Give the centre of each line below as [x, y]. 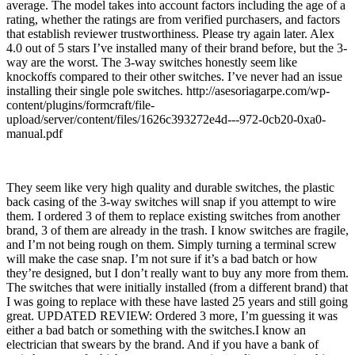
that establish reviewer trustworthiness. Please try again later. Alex [170, 34]
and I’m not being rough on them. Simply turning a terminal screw [172, 245]
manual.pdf [34, 134]
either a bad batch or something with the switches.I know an [156, 330]
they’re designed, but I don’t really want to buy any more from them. [177, 273]
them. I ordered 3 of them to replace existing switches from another [173, 216]
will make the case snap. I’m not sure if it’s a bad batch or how [162, 259]
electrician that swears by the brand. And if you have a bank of [162, 345]
